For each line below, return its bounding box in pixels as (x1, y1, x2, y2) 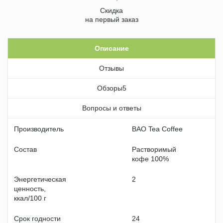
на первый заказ (85, 15, 138, 23)
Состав (14, 145, 37, 153)
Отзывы (99, 64, 124, 72)
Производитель (14, 125, 64, 133)
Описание (94, 44, 129, 52)
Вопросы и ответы (82, 104, 141, 112)
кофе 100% (132, 155, 169, 163)
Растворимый (132, 145, 176, 153)
